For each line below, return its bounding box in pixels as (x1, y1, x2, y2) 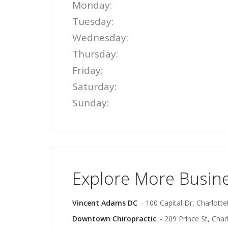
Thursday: (72, 47, 118, 61)
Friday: (72, 64, 103, 77)
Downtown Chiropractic (72, 214, 156, 223)
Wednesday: (72, 31, 128, 44)
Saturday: (72, 80, 117, 93)
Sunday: (72, 96, 109, 109)
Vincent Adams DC (72, 198, 137, 208)
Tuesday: (72, 15, 113, 28)
